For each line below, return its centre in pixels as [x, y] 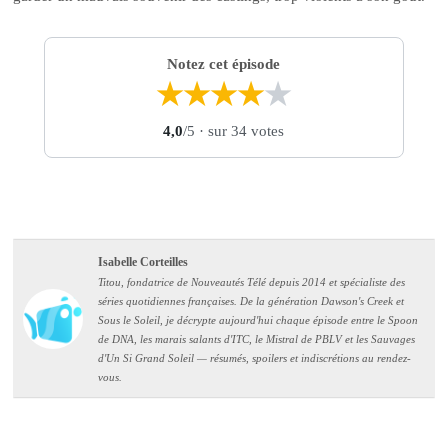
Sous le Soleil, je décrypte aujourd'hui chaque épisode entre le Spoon [258, 320]
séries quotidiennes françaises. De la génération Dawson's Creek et [251, 301]
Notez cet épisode [224, 63]
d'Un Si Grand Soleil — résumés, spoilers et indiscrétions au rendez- [255, 358]
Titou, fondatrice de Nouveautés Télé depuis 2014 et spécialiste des [252, 282]
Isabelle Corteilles [143, 262]
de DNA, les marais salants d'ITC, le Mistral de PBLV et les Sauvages [257, 339]
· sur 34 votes [240, 131]
